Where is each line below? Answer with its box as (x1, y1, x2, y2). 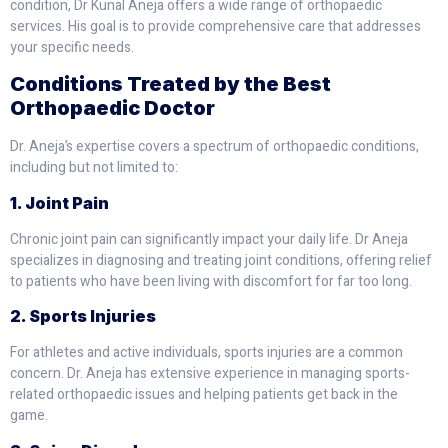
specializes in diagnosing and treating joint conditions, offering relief (10, 249, 432, 271)
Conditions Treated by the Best (10, 72, 331, 97)
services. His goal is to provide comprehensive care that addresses (10, 16, 421, 38)
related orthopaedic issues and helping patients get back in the (10, 384, 398, 406)
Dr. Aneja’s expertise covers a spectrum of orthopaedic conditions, (10, 136, 419, 158)
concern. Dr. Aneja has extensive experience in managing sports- (10, 363, 410, 385)
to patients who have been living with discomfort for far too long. (10, 270, 412, 292)
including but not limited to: (10, 157, 178, 179)
